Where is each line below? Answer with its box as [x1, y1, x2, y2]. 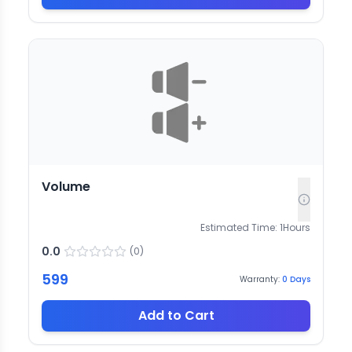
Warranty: [240, 273, 280, 286]
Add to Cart [137, 306, 214, 324]
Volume [42, 177, 90, 196]
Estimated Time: [200, 220, 277, 234]
